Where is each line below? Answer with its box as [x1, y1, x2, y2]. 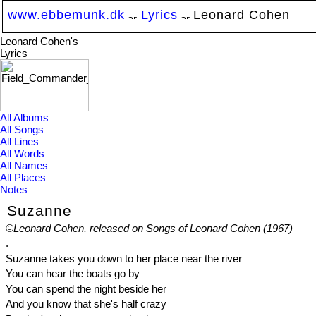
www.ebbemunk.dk [7, 7, 125, 22]
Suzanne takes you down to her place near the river [5, 252, 242, 265]
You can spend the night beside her [5, 282, 166, 295]
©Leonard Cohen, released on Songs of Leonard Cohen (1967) [5, 221, 293, 234]
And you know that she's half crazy [5, 298, 166, 310]
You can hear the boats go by [5, 267, 140, 280]
